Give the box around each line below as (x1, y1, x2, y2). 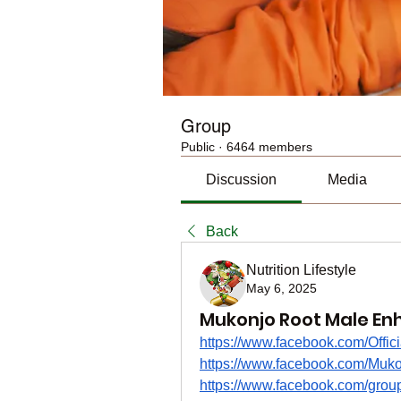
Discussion (206, 172, 277, 187)
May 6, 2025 (246, 281, 317, 295)
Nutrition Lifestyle (246, 262, 356, 277)
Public (181, 140, 215, 154)
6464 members (226, 140, 312, 154)
